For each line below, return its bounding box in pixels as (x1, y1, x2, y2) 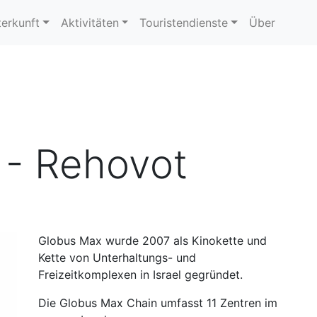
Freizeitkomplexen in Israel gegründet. (38, 267, 243, 282)
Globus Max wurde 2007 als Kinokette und (38, 234, 267, 248)
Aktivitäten (60, 16, 119, 30)
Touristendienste (139, 16, 229, 30)
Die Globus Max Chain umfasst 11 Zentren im (38, 296, 277, 310)
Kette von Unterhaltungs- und (38, 250, 196, 265)
